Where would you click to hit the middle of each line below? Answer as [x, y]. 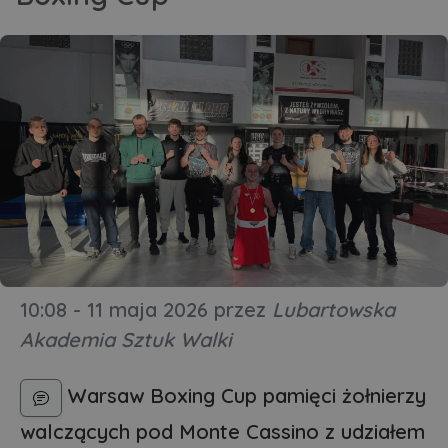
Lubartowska [333, 309]
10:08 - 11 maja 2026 [114, 309]
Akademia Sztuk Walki [126, 339]
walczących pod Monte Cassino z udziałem [222, 431]
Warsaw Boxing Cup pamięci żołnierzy [244, 395]
